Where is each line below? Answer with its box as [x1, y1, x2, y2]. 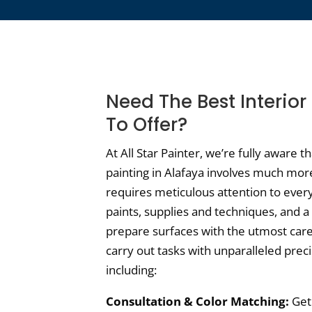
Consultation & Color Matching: [106, 292, 289, 309]
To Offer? [106, 111, 187, 137]
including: [106, 261, 157, 278]
